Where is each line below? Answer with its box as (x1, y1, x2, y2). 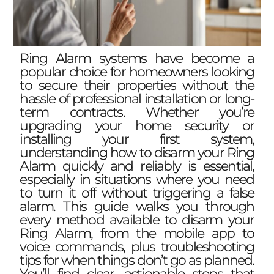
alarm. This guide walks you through (20, 198, 254, 215)
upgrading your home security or (20, 117, 254, 134)
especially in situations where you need (20, 171, 254, 188)
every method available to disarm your (20, 211, 254, 228)
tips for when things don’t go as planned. (20, 251, 254, 268)
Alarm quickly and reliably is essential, (20, 157, 254, 174)
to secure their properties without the (20, 76, 254, 94)
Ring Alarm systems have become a (20, 50, 254, 67)
